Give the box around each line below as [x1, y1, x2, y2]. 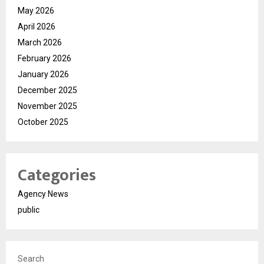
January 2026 [18, 69, 69, 79]
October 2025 [18, 117, 68, 127]
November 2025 [18, 101, 77, 111]
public [18, 204, 39, 214]
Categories [18, 161, 96, 189]
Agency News [18, 189, 68, 199]
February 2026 [18, 53, 71, 63]
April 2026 [18, 21, 55, 31]
